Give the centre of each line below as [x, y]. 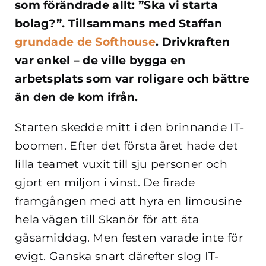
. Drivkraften [193, 42]
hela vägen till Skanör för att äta [107, 220]
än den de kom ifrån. [77, 97]
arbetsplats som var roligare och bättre [132, 79]
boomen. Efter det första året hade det [126, 146]
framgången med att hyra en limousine [129, 201]
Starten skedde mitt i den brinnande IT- [130, 128]
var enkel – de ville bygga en [100, 61]
